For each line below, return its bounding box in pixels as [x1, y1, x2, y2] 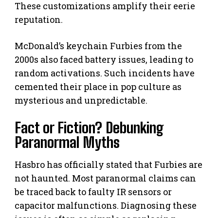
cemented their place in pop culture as [15, 81, 182, 93]
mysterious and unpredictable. [15, 94, 147, 107]
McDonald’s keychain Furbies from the [15, 40, 182, 52]
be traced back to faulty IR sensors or [15, 186, 172, 198]
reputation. [15, 14, 63, 26]
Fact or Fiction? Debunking [15, 119, 164, 137]
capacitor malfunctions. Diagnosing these [15, 200, 197, 212]
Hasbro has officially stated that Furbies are [15, 159, 202, 171]
